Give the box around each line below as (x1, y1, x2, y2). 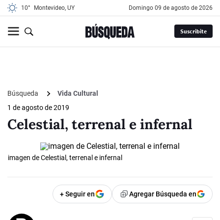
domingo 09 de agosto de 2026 (133, 4, 213, 11)
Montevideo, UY (34, 4, 75, 11)
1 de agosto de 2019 (7, 104, 69, 112)
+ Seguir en (60, 190, 95, 198)
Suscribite (180, 27, 207, 35)
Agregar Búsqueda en (129, 190, 196, 198)
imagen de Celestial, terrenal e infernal (8, 154, 122, 162)
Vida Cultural (57, 89, 98, 98)
